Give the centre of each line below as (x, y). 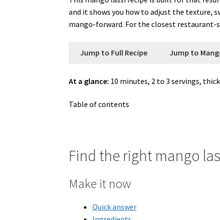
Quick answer (115, 206)
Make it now (100, 183)
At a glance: (89, 81)
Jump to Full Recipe (113, 52)
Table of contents (99, 104)
